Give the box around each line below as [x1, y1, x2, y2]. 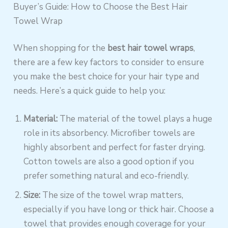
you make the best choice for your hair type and [13, 71, 199, 83]
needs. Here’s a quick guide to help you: [13, 85, 166, 97]
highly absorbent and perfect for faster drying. [23, 141, 206, 154]
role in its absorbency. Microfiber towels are [23, 127, 195, 139]
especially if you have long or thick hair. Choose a [23, 204, 214, 216]
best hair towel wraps [107, 42, 194, 54]
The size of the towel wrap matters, [40, 189, 184, 202]
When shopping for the [13, 42, 108, 54]
